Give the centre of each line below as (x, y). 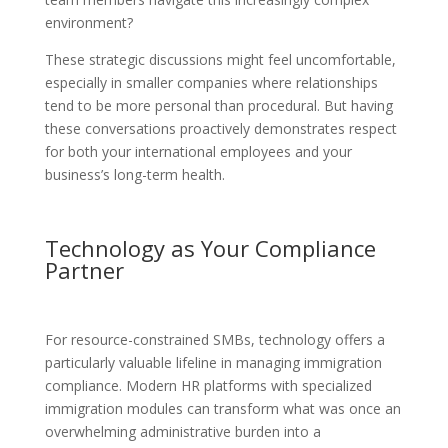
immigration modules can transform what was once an (222, 408)
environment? (88, 22)
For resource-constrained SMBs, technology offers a (214, 339)
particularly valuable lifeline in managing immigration (213, 362)
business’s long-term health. (134, 174)
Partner (84, 269)
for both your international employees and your (198, 151)
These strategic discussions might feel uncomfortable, (220, 59)
